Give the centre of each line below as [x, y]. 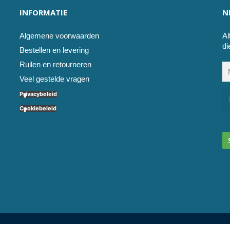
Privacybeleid [38, 94]
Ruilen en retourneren [55, 65]
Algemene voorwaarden [59, 36]
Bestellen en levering [54, 50]
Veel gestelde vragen [54, 79]
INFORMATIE [43, 13]
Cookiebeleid [38, 108]
